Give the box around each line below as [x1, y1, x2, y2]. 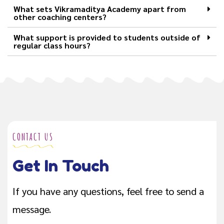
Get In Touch [12, 156, 109, 176]
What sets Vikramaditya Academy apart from [13, 3, 186, 14]
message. [12, 202, 51, 216]
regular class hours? [13, 40, 90, 51]
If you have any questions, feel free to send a [12, 184, 204, 198]
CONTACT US [12, 130, 53, 143]
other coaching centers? [13, 11, 106, 22]
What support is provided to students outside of [13, 32, 200, 43]
